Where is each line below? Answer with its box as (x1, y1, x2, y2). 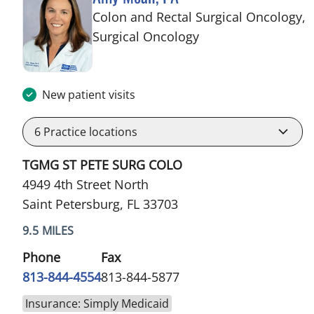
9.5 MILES (22, 222, 74, 238)
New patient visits (42, 86, 135, 102)
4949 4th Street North (22, 175, 149, 193)
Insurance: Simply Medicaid (25, 295, 169, 311)
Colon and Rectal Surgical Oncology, (93, 8, 306, 25)
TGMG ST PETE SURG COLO (22, 156, 182, 173)
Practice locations (41, 123, 137, 139)
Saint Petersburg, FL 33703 (22, 195, 178, 212)
